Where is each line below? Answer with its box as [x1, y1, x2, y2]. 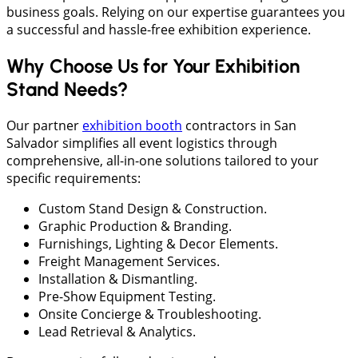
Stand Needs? [6, 78, 128, 101]
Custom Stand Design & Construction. [38, 199, 267, 217]
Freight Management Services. [38, 252, 220, 270]
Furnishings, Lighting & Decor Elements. [38, 234, 278, 253]
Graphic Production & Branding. [38, 217, 232, 235]
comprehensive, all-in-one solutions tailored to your [6, 151, 319, 169]
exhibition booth [82, 116, 182, 134]
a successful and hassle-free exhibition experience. [6, 21, 311, 39]
